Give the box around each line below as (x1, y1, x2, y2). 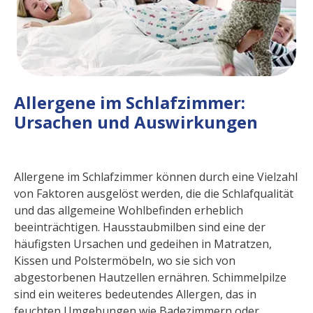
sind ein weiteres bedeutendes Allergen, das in (14, 286, 256, 302)
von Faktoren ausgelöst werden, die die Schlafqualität (14, 185, 293, 201)
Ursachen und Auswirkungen (14, 110, 258, 133)
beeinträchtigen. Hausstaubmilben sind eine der (14, 219, 265, 235)
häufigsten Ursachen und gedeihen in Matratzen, (14, 235, 272, 252)
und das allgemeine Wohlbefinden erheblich (14, 202, 243, 218)
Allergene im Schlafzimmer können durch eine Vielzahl (14, 168, 298, 184)
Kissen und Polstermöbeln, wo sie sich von (14, 252, 235, 268)
